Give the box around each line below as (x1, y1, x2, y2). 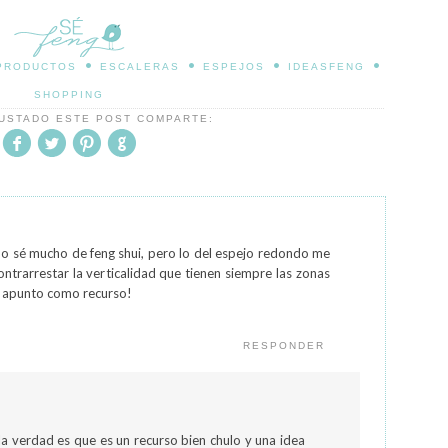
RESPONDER (243, 340, 325, 351)
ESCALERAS (100, 61, 180, 72)
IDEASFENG (288, 61, 365, 72)
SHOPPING (34, 89, 104, 100)
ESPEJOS (203, 61, 265, 72)
